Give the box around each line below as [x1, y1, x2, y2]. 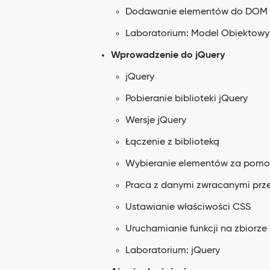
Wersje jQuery [125, 116, 186, 125]
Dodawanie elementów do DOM [125, 7, 268, 17]
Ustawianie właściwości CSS [125, 202, 251, 212]
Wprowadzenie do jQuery [111, 51, 225, 60]
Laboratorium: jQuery [125, 246, 220, 256]
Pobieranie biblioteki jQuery [125, 94, 248, 104]
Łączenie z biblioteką [125, 137, 219, 147]
